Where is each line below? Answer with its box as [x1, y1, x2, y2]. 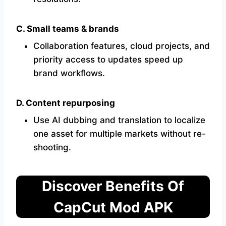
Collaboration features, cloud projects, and [33, 41, 210, 51]
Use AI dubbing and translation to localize [33, 115, 205, 126]
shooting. [33, 142, 71, 153]
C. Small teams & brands [16, 24, 119, 34]
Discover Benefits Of [42, 178, 184, 195]
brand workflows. [33, 68, 105, 79]
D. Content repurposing [16, 98, 115, 108]
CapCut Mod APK [53, 199, 173, 216]
